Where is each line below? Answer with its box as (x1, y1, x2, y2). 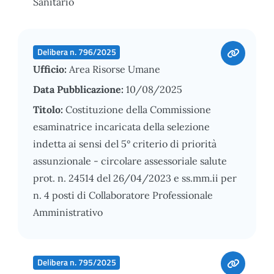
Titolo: (33, 103, 65, 116)
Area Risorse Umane (69, 62, 160, 75)
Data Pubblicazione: (33, 83, 126, 95)
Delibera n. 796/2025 (37, 45, 116, 58)
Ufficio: (33, 62, 69, 75)
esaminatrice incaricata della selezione (33, 120, 210, 133)
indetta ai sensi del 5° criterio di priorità (33, 137, 217, 150)
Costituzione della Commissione (65, 103, 211, 116)
